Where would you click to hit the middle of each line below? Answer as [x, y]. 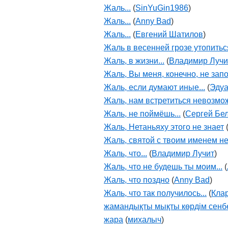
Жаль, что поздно [137, 180]
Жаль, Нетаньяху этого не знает [164, 127]
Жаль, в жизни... [134, 61]
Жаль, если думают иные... [154, 87]
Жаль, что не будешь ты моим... [163, 167]
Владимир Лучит [183, 153]
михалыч [145, 220]
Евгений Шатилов [169, 34]
